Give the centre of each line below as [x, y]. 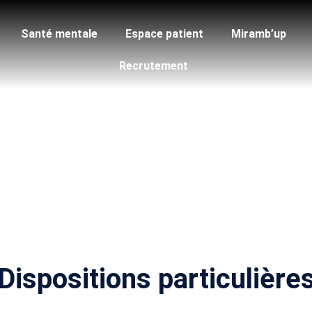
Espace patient [165, 34]
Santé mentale [60, 34]
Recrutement [153, 66]
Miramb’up [259, 34]
